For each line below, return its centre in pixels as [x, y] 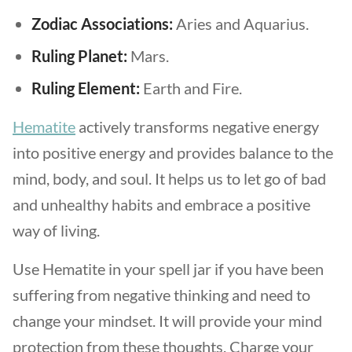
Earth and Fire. [191, 88]
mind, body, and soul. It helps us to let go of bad [169, 178]
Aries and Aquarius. [241, 24]
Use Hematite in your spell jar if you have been [168, 269]
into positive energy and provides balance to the [173, 152]
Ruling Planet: [79, 56]
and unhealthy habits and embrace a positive [161, 204]
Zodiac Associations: [102, 24]
